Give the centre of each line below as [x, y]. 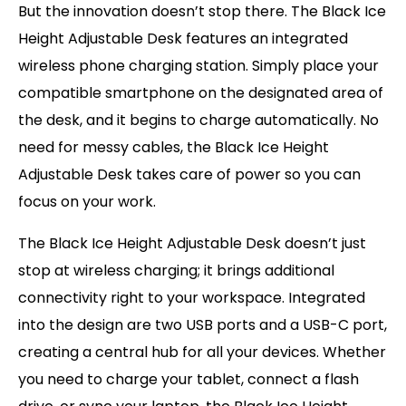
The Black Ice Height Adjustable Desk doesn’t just [192, 243]
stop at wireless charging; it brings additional [176, 270]
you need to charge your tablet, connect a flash [188, 379]
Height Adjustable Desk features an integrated [183, 38]
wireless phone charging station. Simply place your [198, 65]
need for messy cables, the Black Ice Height [174, 147]
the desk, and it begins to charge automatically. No [198, 120]
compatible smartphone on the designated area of [201, 92]
